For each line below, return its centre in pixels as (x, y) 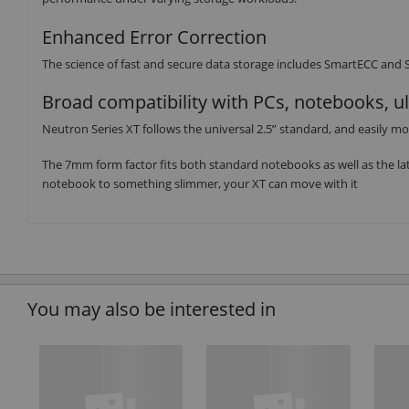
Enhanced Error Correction (154, 37)
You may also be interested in (152, 309)
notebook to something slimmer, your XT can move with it (200, 183)
